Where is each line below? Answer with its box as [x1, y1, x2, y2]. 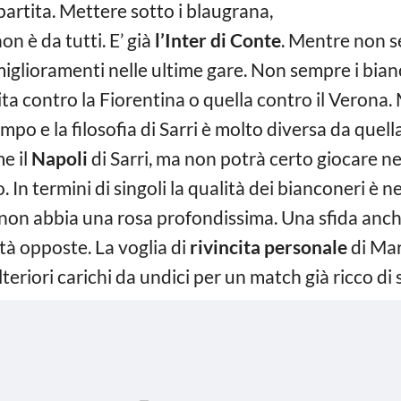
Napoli [31, 147, 88, 169]
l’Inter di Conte [155, 29, 281, 51]
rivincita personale [190, 235, 347, 258]
